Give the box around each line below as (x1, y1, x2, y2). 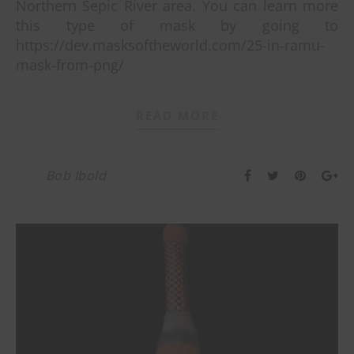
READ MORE (135, 107, 219, 123)
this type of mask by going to (16, 15, 338, 35)
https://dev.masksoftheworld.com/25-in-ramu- (16, 35, 325, 55)
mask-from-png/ (16, 55, 124, 74)
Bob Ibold (45, 166, 106, 184)
